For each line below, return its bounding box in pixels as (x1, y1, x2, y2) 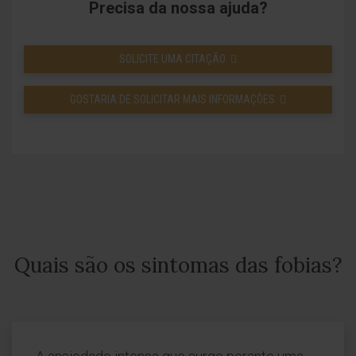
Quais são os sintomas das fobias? (14, 252, 342, 278)
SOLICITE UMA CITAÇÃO (119, 52, 226, 65)
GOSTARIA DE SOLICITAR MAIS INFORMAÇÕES (70, 93, 275, 106)
